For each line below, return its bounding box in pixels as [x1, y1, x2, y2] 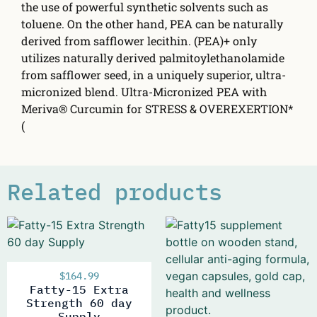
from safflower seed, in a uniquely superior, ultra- [21, 67, 286, 82]
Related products [7, 177, 222, 207]
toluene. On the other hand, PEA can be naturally [21, 16, 283, 31]
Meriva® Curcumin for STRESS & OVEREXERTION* [21, 100, 293, 116]
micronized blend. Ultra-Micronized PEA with [21, 83, 267, 99]
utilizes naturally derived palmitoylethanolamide [21, 50, 284, 65]
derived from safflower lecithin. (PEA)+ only [21, 33, 257, 48]
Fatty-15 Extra [30, 282, 129, 297]
